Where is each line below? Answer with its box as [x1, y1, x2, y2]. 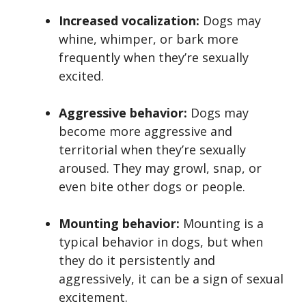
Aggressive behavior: [59, 105, 187, 122]
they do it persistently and [59, 252, 215, 269]
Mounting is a [180, 215, 264, 232]
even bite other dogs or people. [59, 178, 245, 195]
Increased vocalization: [59, 12, 199, 29]
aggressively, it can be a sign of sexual [59, 270, 283, 288]
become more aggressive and [59, 123, 232, 140]
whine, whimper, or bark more [59, 31, 238, 48]
